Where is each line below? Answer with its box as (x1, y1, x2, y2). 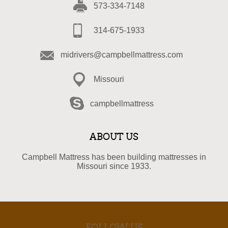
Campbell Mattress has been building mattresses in (22, 153, 206, 161)
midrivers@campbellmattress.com (61, 50, 183, 59)
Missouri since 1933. (77, 162, 151, 170)
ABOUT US (90, 131, 138, 142)
